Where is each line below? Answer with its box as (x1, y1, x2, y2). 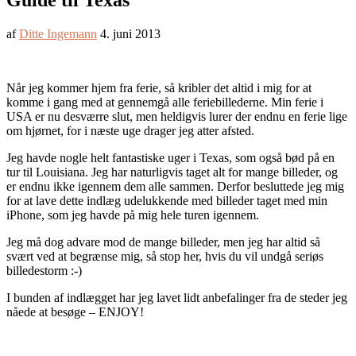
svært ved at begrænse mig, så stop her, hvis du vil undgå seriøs (6, 250, 323, 264)
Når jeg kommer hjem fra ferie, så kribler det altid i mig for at (6, 81, 311, 95)
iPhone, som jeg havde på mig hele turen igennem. (6, 208, 259, 222)
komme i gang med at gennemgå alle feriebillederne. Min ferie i (6, 95, 323, 110)
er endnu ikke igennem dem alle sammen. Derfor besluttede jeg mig (6, 180, 344, 194)
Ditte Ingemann (19, 27, 97, 41)
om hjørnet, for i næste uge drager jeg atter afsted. (6, 124, 254, 138)
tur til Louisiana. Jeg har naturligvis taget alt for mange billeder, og (6, 165, 338, 180)
